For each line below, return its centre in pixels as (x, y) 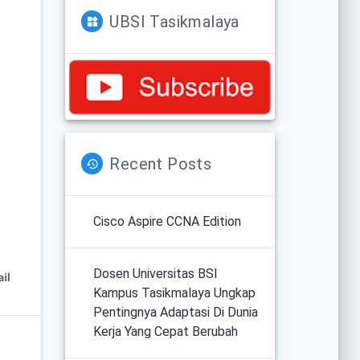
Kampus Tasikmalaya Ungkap (175, 292)
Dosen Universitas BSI (156, 273)
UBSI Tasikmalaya (174, 21)
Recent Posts (161, 164)
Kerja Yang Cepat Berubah (166, 331)
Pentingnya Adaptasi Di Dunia (176, 312)
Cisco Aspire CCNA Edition (168, 221)
